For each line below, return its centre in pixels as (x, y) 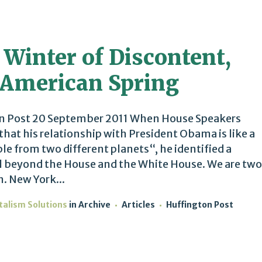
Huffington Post (200, 205)
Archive (94, 205)
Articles (138, 205)
